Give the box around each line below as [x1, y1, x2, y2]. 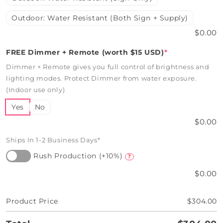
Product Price [6, 197, 58, 206]
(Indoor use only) [6, 86, 65, 94]
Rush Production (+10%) [33, 151, 123, 160]
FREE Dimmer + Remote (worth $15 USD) [6, 48, 164, 57]
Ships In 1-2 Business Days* [6, 136, 101, 144]
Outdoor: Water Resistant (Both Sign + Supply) [11, 13, 188, 22]
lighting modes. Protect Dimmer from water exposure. [6, 74, 197, 82]
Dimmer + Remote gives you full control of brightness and [6, 63, 210, 71]
